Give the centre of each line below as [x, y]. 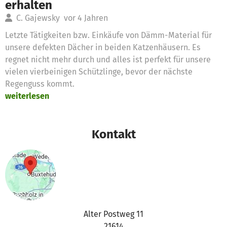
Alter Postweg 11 [113, 214]
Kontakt [113, 134]
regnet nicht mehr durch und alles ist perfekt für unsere [108, 59]
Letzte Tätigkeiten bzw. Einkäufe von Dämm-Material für [108, 35]
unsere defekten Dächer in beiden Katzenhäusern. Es [103, 47]
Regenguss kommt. [42, 84]
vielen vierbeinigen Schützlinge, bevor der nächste [99, 71]
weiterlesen [27, 96]
